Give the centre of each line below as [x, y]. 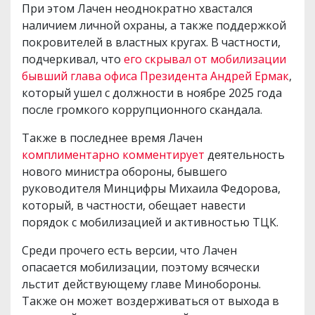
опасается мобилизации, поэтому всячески [141, 268]
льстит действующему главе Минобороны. [141, 284]
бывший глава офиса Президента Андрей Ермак [155, 76]
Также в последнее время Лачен [112, 138]
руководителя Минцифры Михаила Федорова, [151, 189]
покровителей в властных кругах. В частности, [151, 43]
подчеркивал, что [73, 59]
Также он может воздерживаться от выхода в [150, 301]
